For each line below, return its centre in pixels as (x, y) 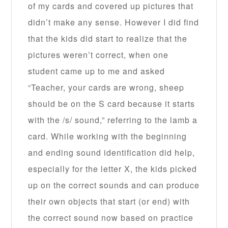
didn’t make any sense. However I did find (114, 22)
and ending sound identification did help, (112, 153)
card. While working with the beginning (108, 136)
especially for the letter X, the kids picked (113, 169)
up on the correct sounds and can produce (114, 185)
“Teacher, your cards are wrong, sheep (106, 88)
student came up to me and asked (97, 71)
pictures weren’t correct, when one (98, 55)
